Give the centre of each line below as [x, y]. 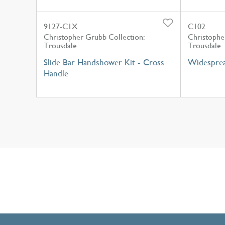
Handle [56, 73]
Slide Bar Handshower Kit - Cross [104, 62]
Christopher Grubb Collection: [94, 37]
